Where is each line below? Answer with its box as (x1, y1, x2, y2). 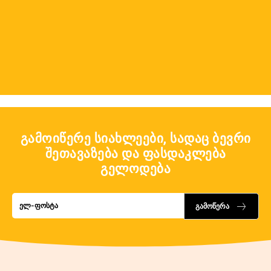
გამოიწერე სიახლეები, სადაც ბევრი (20, 131, 251, 146)
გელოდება (100, 162, 171, 176)
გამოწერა (195, 201, 229, 211)
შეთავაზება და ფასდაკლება (45, 146, 226, 161)
